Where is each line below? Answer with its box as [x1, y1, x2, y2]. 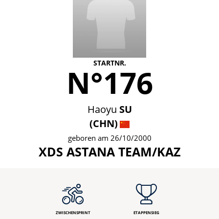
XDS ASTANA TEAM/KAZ [39, 143, 180, 160]
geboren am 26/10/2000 [67, 133, 152, 143]
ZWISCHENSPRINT [55, 210, 90, 215]
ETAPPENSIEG [133, 210, 159, 215]
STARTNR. [93, 58, 126, 67]
